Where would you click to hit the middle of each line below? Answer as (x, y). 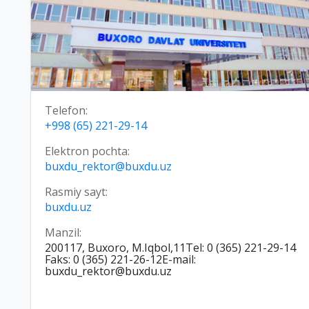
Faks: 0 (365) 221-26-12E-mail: (120, 260)
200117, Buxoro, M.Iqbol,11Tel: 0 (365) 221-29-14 (170, 248)
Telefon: (66, 111)
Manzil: (63, 233)
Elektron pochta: (87, 151)
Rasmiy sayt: (76, 192)
